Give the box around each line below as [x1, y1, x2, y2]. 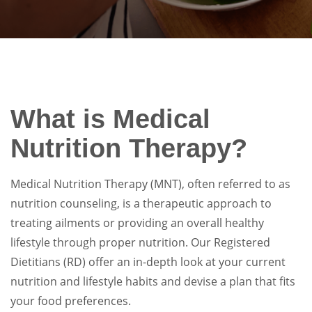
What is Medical [10, 104, 210, 134]
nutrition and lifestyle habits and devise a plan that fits [10, 274, 295, 289]
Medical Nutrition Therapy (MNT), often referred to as [10, 176, 290, 192]
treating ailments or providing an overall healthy [10, 215, 264, 231]
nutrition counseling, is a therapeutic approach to [10, 196, 272, 211]
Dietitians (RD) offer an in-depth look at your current [10, 254, 286, 270]
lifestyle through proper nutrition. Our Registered [10, 235, 270, 250]
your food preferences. [10, 293, 131, 309]
